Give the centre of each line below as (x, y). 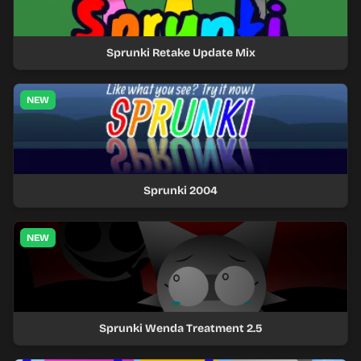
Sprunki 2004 (180, 191)
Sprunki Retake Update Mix (180, 53)
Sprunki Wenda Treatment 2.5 (180, 328)
